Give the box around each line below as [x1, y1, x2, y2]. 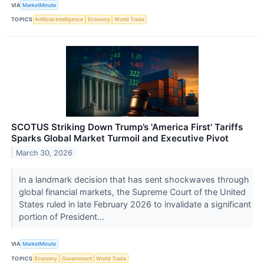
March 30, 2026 [16, 148, 73, 157]
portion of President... [18, 211, 107, 222]
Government [61, 255, 92, 262]
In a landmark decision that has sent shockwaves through [18, 174, 249, 184]
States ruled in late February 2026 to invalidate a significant [18, 199, 251, 209]
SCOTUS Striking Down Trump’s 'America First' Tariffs [11, 121, 243, 133]
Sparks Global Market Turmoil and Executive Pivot [11, 132, 229, 144]
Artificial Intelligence [35, 16, 84, 23]
